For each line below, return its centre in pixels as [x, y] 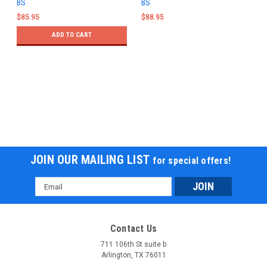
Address [51, 196]
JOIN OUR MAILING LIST [91, 160]
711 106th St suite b [133, 245]
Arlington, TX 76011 [133, 255]
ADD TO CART [72, 35]
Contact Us [133, 229]
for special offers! [192, 161]
